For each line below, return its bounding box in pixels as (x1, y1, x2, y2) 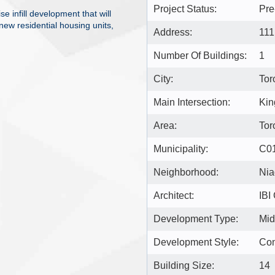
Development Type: (153, 213, 238, 224)
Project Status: (153, 3, 217, 14)
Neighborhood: (153, 166, 219, 177)
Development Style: (153, 236, 239, 247)
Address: (153, 26, 192, 37)
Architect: (153, 190, 194, 201)
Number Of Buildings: (153, 50, 247, 61)
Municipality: (153, 143, 208, 154)
